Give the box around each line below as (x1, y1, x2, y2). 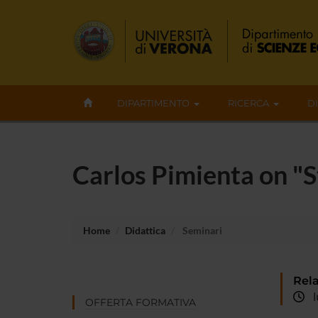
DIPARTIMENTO (117, 97, 190, 109)
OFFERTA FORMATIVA (85, 295, 196, 309)
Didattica (125, 224, 165, 236)
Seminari (180, 224, 222, 236)
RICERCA (228, 97, 269, 109)
